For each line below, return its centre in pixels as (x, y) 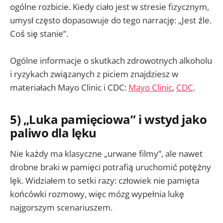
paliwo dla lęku (53, 133)
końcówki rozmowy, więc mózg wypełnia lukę (97, 194)
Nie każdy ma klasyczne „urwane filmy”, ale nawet (106, 153)
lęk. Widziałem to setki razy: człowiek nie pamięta (105, 180)
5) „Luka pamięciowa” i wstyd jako (109, 120)
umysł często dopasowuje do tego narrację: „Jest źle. (111, 20)
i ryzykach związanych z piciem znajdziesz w (94, 74)
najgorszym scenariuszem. (61, 207)
